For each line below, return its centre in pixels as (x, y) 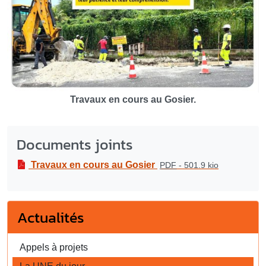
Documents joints (75, 144)
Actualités (51, 217)
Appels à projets (54, 247)
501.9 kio (201, 165)
